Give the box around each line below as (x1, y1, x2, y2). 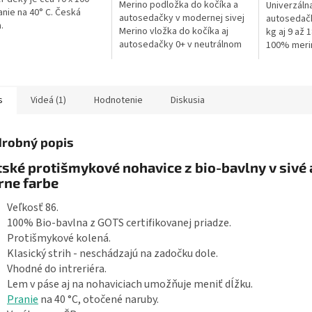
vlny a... (118, 77, 149, 92)
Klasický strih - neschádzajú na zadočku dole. (7, 246, 218, 262)
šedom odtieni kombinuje (118, 51, 225, 65)
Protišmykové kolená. (7, 231, 111, 247)
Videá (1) (31, 93, 66, 108)
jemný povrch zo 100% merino (118, 64, 245, 79)
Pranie (7, 292, 38, 308)
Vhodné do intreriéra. (7, 261, 107, 277)
